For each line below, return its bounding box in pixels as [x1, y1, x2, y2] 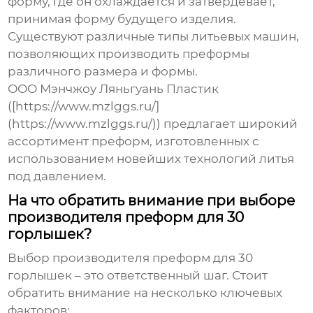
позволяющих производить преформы [8, 47, 250, 61]
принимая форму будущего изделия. [8, 12, 237, 27]
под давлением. [8, 169, 107, 184]
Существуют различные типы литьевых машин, [8, 29, 300, 44]
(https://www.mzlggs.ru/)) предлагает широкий [8, 117, 298, 131]
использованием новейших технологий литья [8, 152, 295, 166]
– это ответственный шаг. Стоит [72, 268, 268, 283]
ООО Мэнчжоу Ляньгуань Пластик [8, 82, 219, 96]
